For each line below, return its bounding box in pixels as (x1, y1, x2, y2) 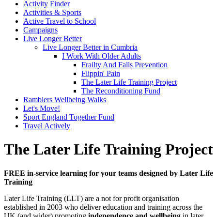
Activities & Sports (23, 8, 81, 17)
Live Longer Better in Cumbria (43, 43, 138, 52)
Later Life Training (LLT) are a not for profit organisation (4, 194, 179, 202)
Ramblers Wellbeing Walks (23, 95, 106, 104)
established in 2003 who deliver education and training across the (4, 202, 202, 211)
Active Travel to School (23, 17, 96, 26)
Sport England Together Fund (23, 113, 114, 122)
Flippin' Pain (81, 69, 120, 78)
